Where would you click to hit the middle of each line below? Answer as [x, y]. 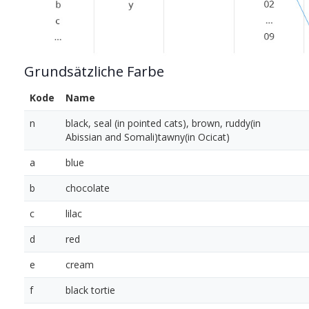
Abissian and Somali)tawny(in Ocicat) [148, 137]
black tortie [90, 290]
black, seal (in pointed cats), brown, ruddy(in [163, 123]
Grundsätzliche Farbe [94, 72]
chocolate [88, 188]
